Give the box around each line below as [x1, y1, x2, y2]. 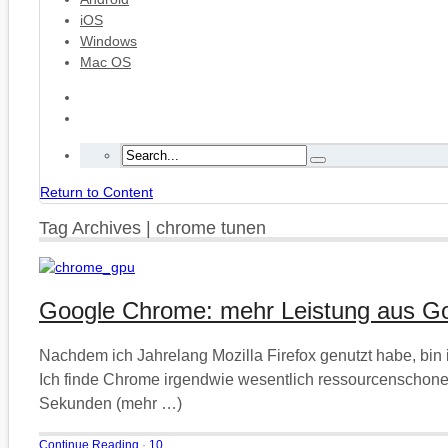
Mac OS [80, 54, 131, 70]
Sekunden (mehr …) [39, 394, 182, 412]
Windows [80, 33, 137, 49]
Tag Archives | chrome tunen [39, 217, 266, 238]
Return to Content [40, 184, 153, 200]
